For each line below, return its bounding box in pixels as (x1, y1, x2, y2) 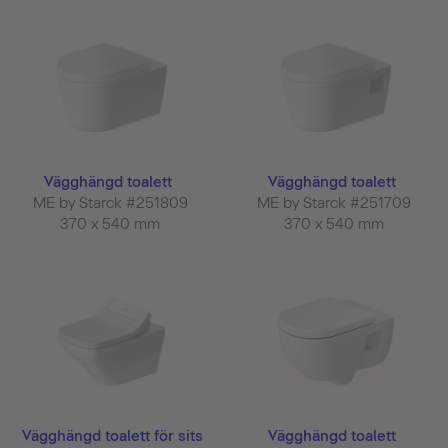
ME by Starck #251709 (257, 193, 415, 212)
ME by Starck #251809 (32, 193, 192, 212)
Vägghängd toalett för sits (21, 426, 203, 445)
